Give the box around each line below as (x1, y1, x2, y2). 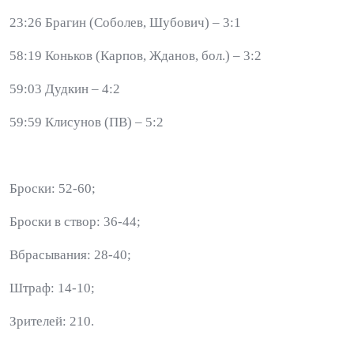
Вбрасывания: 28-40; (6, 247, 134, 262)
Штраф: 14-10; (6, 281, 98, 296)
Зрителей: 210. (6, 314, 94, 329)
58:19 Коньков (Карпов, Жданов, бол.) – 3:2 (6, 48, 265, 63)
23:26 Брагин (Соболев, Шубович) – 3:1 (6, 15, 244, 30)
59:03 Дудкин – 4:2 (6, 81, 123, 96)
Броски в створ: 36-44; (6, 214, 144, 229)
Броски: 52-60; (6, 181, 99, 196)
